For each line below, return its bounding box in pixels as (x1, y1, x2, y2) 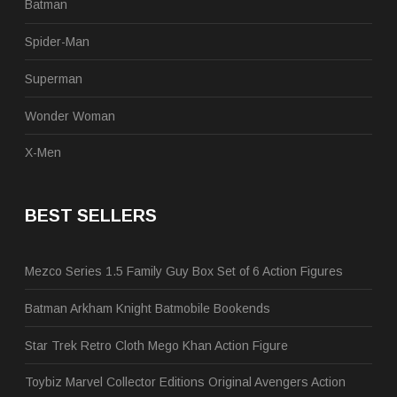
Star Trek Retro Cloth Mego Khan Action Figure (25, 338, 288, 353)
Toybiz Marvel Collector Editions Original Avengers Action (25, 375, 346, 390)
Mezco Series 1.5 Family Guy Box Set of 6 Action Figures (25, 264, 343, 278)
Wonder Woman (25, 108, 115, 123)
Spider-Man (25, 35, 90, 50)
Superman (25, 71, 82, 86)
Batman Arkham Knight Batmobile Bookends (25, 300, 270, 315)
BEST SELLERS (25, 205, 157, 225)
